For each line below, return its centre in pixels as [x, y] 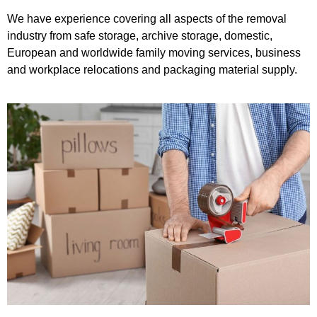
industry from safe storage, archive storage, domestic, [140, 36]
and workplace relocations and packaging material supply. [152, 70]
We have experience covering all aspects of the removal [147, 19]
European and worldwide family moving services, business [154, 53]
